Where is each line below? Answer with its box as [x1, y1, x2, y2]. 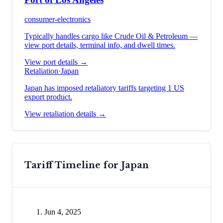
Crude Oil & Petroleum [114, 31, 188, 40]
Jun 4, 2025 [44, 207, 81, 216]
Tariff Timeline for [24, 159, 121, 171]
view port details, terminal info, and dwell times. [24, 40, 175, 49]
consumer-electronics [24, 14, 91, 23]
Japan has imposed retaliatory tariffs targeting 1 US [24, 83, 184, 92]
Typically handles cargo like [24, 31, 114, 40]
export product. [24, 92, 72, 101]
